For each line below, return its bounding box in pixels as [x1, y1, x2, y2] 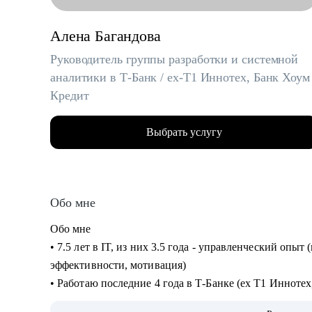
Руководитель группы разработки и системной [50, 52, 299, 66]
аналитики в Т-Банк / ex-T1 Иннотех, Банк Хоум [50, 70, 310, 84]
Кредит [50, 88, 89, 102]
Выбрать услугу [146, 126, 222, 138]
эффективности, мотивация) [50, 259, 189, 271]
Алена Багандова [50, 27, 161, 45]
